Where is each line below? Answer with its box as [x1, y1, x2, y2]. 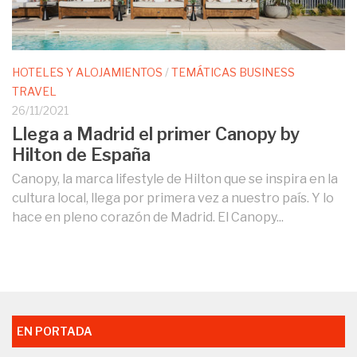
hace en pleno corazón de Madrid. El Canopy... [12, 209, 284, 225]
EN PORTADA [17, 324, 92, 338]
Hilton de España [12, 143, 151, 165]
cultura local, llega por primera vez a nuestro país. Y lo [12, 190, 334, 206]
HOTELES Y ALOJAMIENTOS [12, 65, 163, 79]
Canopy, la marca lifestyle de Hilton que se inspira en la [12, 171, 338, 186]
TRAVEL [12, 84, 57, 98]
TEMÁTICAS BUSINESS [171, 65, 295, 79]
